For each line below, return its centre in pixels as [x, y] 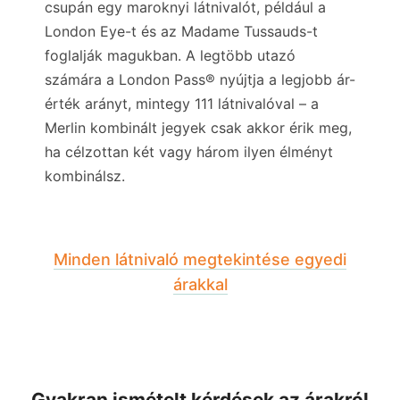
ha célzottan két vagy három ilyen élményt [189, 151]
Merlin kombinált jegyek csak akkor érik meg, [198, 127]
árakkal [200, 284]
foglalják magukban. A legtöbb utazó [170, 55]
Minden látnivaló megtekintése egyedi [200, 259]
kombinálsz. [85, 175]
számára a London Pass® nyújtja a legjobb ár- [200, 79]
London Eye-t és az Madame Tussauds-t [181, 31]
